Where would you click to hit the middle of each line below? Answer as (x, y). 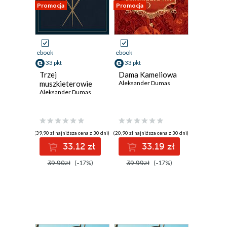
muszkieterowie (66, 84)
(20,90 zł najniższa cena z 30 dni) (150, 133)
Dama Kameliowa (148, 74)
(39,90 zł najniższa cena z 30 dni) (71, 133)
